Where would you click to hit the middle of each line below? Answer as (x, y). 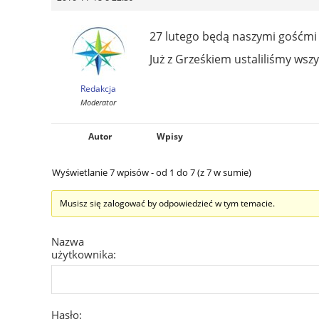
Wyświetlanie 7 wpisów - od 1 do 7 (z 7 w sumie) (152, 172)
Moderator (98, 102)
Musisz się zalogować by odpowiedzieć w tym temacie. (167, 203)
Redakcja (98, 88)
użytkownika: (84, 254)
